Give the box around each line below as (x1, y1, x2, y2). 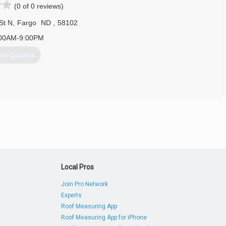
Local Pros (61, 163, 94, 171)
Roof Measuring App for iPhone (61, 214, 147, 221)
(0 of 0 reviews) (14, 2, 64, 10)
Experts (61, 192, 82, 199)
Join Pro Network (61, 181, 108, 188)
